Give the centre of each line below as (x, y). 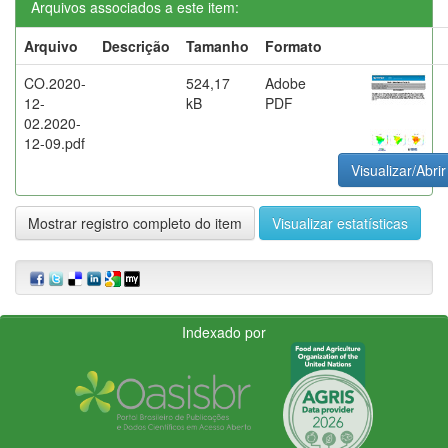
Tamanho (217, 45)
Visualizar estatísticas (340, 222)
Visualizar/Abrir (398, 169)
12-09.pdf (54, 142)
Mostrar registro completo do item (135, 222)
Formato (293, 45)
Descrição (136, 45)
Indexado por (224, 331)
